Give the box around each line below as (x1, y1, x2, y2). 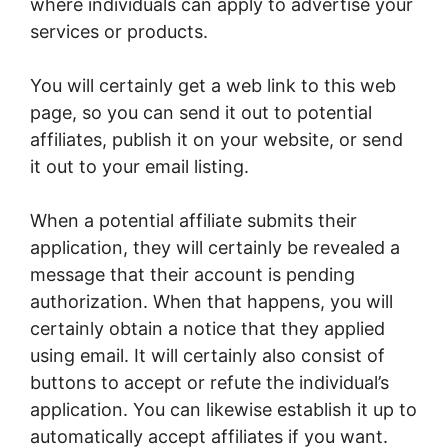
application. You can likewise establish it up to (30, 399, 417, 421)
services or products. (30, 21, 208, 43)
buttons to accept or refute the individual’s (30, 372, 389, 394)
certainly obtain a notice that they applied (30, 318, 385, 340)
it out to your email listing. (30, 156, 249, 178)
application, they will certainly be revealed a (30, 237, 400, 259)
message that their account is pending (30, 264, 355, 286)
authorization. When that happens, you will (30, 291, 393, 313)
